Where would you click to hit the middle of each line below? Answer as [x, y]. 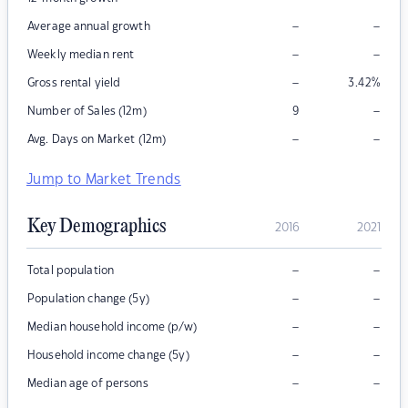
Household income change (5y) [108, 356]
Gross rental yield [74, 83]
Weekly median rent [81, 55]
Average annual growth [89, 27]
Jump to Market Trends [104, 180]
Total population [71, 271]
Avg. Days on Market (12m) [97, 140]
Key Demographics [97, 227]
